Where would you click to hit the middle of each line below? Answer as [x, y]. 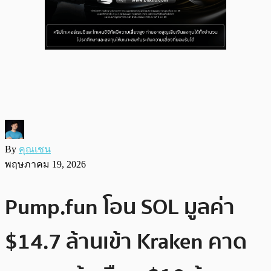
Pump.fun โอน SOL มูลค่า [120, 207]
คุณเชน [35, 149]
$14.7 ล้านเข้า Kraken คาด [126, 241]
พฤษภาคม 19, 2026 [45, 164]
